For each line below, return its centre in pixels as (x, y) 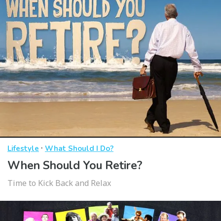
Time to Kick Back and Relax (59, 183)
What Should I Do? (79, 149)
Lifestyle (23, 149)
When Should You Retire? (75, 166)
